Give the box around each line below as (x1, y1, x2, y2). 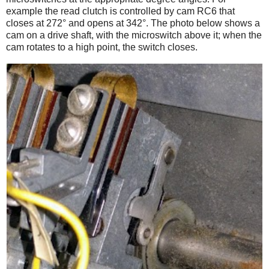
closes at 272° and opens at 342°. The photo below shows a (6, 18, 260, 29)
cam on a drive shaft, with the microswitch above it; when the (6, 30, 262, 41)
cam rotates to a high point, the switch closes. (6, 42, 198, 53)
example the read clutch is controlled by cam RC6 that (6, 6, 235, 17)
